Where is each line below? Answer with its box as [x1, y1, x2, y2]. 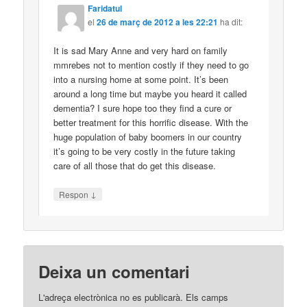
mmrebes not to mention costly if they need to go [53, 58, 249, 71]
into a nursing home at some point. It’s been [53, 72, 229, 86]
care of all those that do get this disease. [53, 158, 217, 172]
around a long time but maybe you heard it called [53, 86, 247, 100]
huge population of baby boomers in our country [53, 130, 243, 143]
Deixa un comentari [38, 259, 191, 283]
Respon [59, 188, 91, 201]
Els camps [186, 290, 229, 304]
